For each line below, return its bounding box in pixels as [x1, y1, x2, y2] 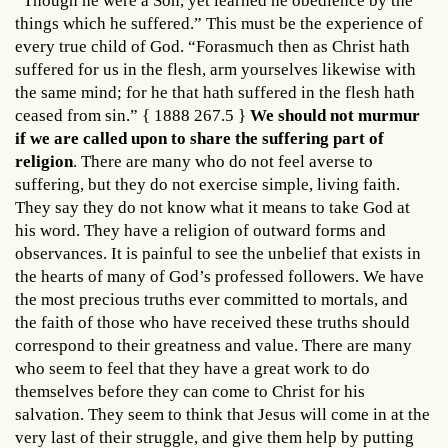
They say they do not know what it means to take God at [15, 197, 410, 217]
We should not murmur [250, 105, 420, 125]
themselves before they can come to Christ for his [15, 381, 365, 401]
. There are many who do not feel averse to [73, 151, 373, 171]
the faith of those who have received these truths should [15, 312, 410, 332]
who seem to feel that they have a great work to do [15, 358, 370, 378]
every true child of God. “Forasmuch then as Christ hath [15, 36, 410, 56]
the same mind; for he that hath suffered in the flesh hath [15, 82, 415, 102]
